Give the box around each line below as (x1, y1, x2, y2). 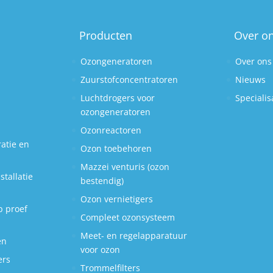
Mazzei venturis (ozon (80, 161, 170, 172)
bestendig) (80, 175, 124, 186)
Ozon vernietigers (80, 193, 154, 205)
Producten (79, 28, 133, 43)
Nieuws (235, 74, 266, 85)
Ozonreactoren (80, 124, 142, 136)
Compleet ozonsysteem (80, 211, 175, 223)
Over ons (235, 55, 272, 67)
